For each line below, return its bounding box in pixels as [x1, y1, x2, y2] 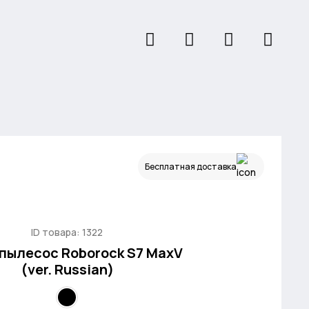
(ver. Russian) [20, 260, 114, 279]
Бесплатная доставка [145, 161, 237, 172]
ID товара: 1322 [31, 226, 103, 239]
